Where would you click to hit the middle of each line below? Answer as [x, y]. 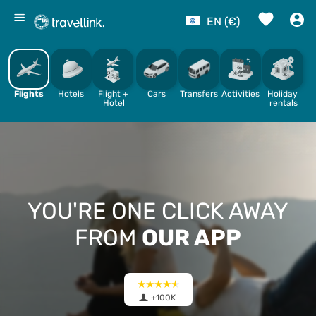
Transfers [199, 94]
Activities [241, 94]
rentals [283, 103]
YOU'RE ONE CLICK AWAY [158, 211]
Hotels [71, 94]
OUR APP [192, 238]
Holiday [282, 94]
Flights [29, 94]
